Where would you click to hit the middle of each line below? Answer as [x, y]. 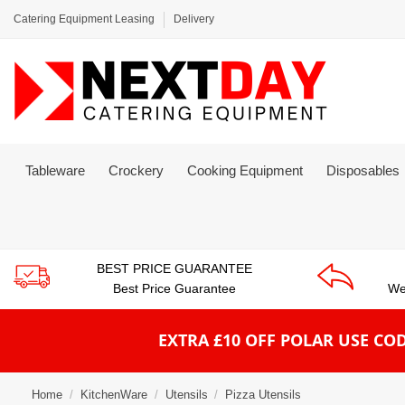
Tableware [55, 170]
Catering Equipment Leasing [85, 19]
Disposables [365, 170]
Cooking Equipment [245, 170]
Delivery [194, 19]
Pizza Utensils [264, 394]
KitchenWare [113, 394]
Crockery [136, 170]
